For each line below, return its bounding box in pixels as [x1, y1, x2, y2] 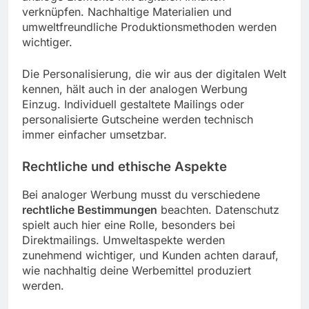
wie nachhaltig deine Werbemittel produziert [22, 263, 251, 278]
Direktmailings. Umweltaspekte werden [22, 233, 225, 248]
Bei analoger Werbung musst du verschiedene [22, 188, 260, 202]
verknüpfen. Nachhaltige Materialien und [22, 4, 232, 19]
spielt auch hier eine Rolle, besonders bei [22, 218, 235, 232]
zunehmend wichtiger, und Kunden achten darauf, [22, 248, 279, 263]
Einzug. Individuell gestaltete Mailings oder [22, 97, 244, 111]
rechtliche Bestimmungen [22, 203, 157, 217]
